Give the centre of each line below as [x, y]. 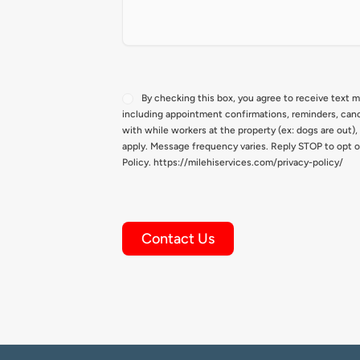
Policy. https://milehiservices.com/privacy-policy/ [233, 163]
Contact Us [178, 239]
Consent [143, 92]
